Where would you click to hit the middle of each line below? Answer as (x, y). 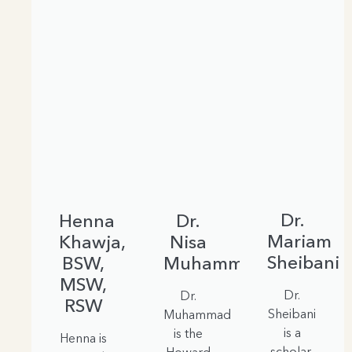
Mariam (300, 242)
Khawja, (92, 242)
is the (188, 334)
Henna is (84, 338)
